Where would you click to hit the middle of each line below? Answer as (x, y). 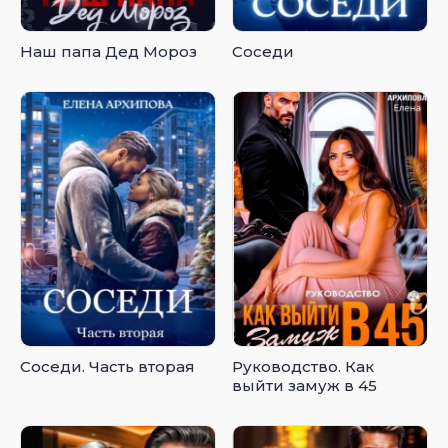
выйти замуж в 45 (305, 386)
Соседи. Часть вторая (107, 367)
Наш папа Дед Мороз (108, 51)
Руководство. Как (303, 367)
